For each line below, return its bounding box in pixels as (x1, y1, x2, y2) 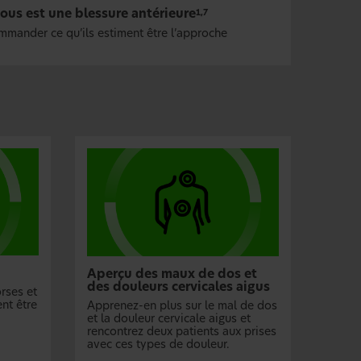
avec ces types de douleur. (87, 338, 230, 351)
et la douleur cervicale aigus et (87, 313, 251, 325)
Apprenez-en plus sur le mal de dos (87, 300, 278, 312)
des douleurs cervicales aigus (87, 280, 271, 293)
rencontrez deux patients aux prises (87, 326, 277, 338)
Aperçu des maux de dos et (87, 268, 258, 280)
